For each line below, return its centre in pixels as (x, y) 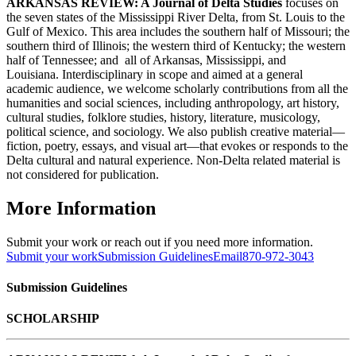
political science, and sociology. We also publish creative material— (176, 131)
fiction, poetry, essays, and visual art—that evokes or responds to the (177, 145)
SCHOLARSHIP (53, 319)
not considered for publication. (83, 174)
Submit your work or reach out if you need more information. (160, 242)
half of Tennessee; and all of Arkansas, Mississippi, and (146, 60)
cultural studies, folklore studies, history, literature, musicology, (163, 117)
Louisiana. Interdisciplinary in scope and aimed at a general (155, 74)
